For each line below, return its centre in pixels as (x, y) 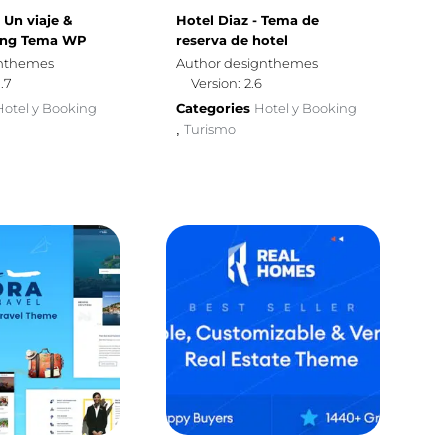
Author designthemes (246, 63)
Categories (214, 108)
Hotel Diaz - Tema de (247, 20)
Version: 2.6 (226, 83)
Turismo (209, 129)
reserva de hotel (231, 40)
